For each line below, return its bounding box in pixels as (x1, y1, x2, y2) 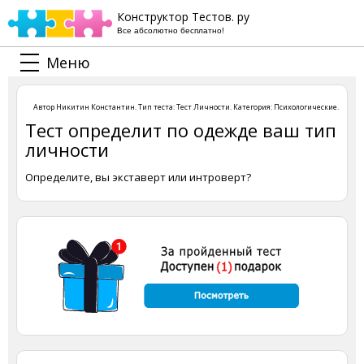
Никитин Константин (56, 102, 135, 112)
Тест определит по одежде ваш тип (25, 118, 336, 142)
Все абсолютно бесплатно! (117, 26, 224, 35)
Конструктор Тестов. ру (117, 9, 249, 24)
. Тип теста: (135, 102, 176, 112)
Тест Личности (176, 102, 230, 112)
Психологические (274, 102, 337, 112)
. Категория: (230, 102, 274, 112)
